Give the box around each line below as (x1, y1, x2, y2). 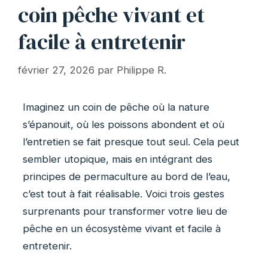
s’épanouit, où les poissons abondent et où (23, 118, 224, 131)
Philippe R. (117, 63, 166, 76)
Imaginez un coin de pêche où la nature (23, 101, 209, 114)
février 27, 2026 (18, 63, 95, 76)
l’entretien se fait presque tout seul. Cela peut (23, 136, 239, 148)
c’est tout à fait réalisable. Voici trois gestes (23, 188, 224, 200)
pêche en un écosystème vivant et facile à (23, 223, 221, 235)
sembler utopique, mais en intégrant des (23, 153, 212, 166)
